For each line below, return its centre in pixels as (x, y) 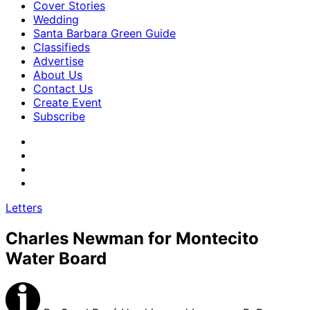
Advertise (58, 61)
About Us (58, 75)
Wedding (56, 19)
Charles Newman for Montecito (132, 238)
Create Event (67, 102)
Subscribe (59, 116)
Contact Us (63, 89)
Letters (24, 208)
